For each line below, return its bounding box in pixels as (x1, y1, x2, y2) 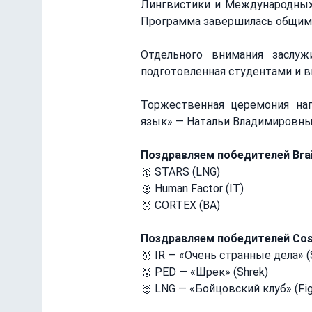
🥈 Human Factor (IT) (141, 182, 244, 195)
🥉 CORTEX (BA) (141, 198, 220, 212)
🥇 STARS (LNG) (141, 165, 220, 178)
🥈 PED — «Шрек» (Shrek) (141, 265, 268, 279)
